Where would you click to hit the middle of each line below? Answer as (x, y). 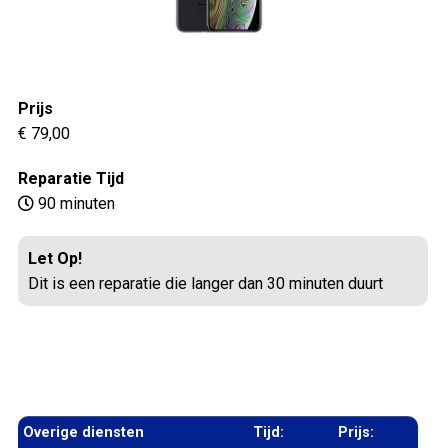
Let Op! (55, 258)
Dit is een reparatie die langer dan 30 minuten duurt (205, 283)
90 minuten (74, 203)
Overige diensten (83, 432)
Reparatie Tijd (71, 178)
